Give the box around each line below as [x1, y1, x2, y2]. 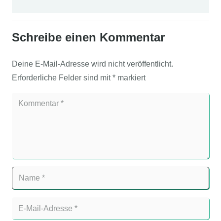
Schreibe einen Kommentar [12, 30, 168, 44]
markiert [115, 73, 146, 82]
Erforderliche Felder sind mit [12, 73, 112, 82]
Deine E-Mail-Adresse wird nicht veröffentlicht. [12, 59, 173, 68]
